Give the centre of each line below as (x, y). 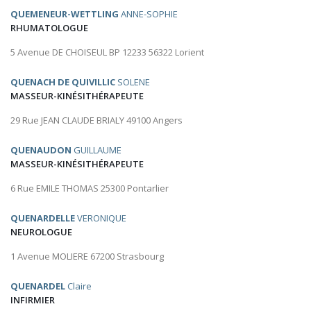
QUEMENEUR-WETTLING (65, 14)
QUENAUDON (41, 150)
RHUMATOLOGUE (49, 28)
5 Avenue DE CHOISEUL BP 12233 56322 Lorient (107, 52)
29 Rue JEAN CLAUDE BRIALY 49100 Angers (96, 120)
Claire (78, 286)
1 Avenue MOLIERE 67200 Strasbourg (87, 257)
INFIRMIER (33, 300)
